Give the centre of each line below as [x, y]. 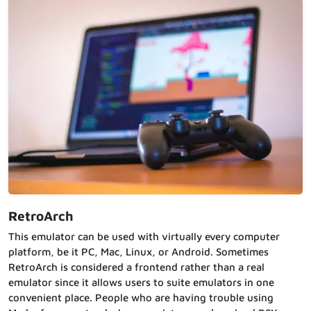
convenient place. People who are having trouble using [141, 297]
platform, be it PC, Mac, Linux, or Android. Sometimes [138, 251]
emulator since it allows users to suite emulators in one [141, 282]
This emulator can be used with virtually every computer [144, 236]
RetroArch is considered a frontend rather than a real [136, 267]
